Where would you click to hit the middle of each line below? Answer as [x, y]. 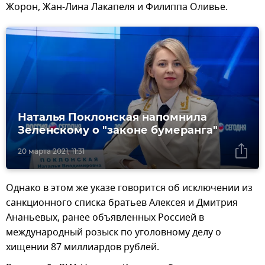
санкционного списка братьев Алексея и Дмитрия [122, 203]
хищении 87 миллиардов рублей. [83, 247]
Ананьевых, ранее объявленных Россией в [105, 217]
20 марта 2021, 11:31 [51, 151]
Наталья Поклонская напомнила [112, 117]
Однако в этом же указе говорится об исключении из [129, 188]
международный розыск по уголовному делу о [114, 232]
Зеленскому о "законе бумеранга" [118, 130]
